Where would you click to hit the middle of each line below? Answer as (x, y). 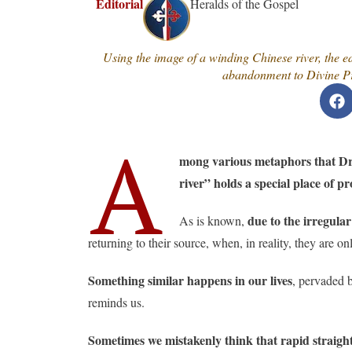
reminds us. (116, 302)
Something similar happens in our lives (190, 280)
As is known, (214, 220)
